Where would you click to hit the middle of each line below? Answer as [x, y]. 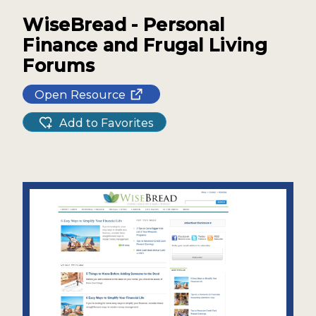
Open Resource [80, 94]
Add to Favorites [107, 122]
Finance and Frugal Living [145, 44]
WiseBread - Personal [124, 24]
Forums [59, 65]
